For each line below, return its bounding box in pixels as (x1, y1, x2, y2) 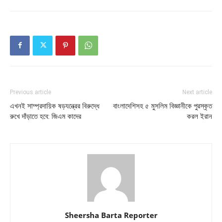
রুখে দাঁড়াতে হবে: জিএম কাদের (10, 111, 81, 121)
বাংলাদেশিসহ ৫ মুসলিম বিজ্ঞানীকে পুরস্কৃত (113, 101, 212, 111)
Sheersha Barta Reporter (64, 210, 158, 220)
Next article (182, 88, 212, 96)
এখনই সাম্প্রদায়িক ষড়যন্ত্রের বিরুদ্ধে (10, 101, 100, 111)
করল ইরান (187, 111, 212, 121)
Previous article (10, 88, 51, 96)
